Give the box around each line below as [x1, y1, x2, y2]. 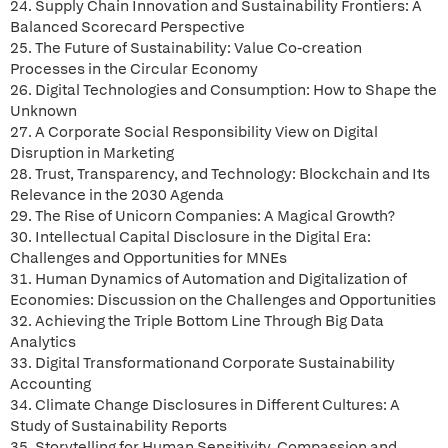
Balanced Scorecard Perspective [10, 17, 245, 37]
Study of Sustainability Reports [10, 416, 227, 436]
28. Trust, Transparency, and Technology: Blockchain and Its [10, 164, 430, 184]
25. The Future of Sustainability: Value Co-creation [10, 38, 362, 58]
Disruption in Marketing [10, 143, 174, 163]
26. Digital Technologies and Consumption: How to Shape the [10, 80, 437, 100]
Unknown [10, 101, 77, 121]
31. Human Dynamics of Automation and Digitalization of [10, 269, 407, 289]
